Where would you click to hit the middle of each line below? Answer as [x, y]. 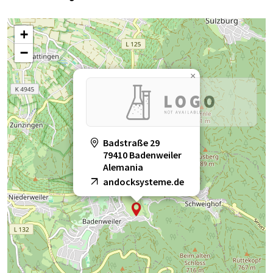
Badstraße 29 [131, 143]
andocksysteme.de [144, 182]
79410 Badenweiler [142, 155]
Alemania [123, 167]
